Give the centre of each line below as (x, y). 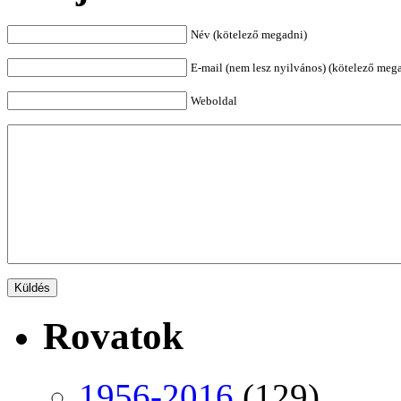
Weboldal (214, 100)
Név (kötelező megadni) (249, 34)
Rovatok (113, 337)
